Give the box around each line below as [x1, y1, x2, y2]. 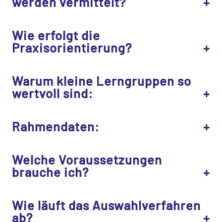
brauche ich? [12, 164, 89, 179]
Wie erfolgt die [12, 27, 100, 43]
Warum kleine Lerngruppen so [12, 72, 191, 88]
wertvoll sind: [12, 85, 93, 101]
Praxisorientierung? [12, 39, 132, 55]
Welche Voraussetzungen [12, 151, 162, 167]
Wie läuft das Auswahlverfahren [12, 197, 201, 213]
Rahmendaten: [12, 118, 100, 134]
